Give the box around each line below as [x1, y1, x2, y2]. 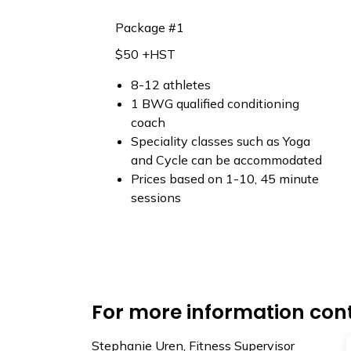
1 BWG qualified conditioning [131, 95, 299, 111]
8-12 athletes [131, 76, 211, 92]
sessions [131, 189, 181, 205]
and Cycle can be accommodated [131, 151, 322, 168]
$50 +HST [115, 45, 175, 62]
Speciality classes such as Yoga [131, 132, 310, 149]
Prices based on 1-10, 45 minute [131, 170, 319, 186]
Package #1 [115, 19, 184, 35]
